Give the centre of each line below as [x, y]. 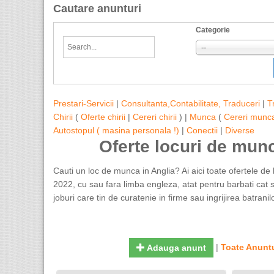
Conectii [202, 130]
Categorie [213, 30]
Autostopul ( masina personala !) [116, 130]
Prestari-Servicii [83, 103]
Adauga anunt [175, 248]
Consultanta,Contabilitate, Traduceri [191, 103]
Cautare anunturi [97, 9]
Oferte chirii [103, 117]
